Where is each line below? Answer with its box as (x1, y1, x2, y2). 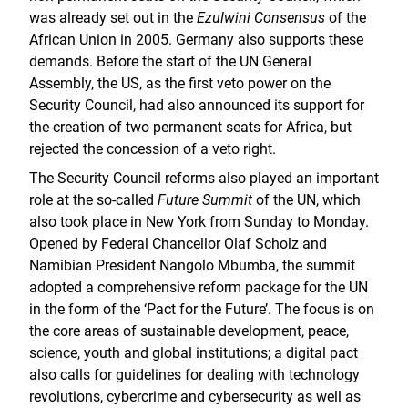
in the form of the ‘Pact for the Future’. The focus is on (29, 301, 374, 318)
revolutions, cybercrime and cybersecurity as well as (29, 388, 361, 405)
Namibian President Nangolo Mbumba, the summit (29, 257, 355, 274)
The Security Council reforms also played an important (29, 169, 379, 187)
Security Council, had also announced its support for (29, 97, 364, 114)
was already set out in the (29, 9, 197, 26)
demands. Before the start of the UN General (29, 53, 311, 70)
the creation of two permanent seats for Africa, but (29, 118, 352, 136)
